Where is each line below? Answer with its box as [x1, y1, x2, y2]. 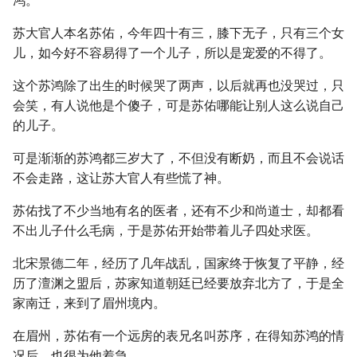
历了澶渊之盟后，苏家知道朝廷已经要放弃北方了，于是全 [13, 276, 344, 291]
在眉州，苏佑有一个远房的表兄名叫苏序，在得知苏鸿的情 [13, 328, 344, 343]
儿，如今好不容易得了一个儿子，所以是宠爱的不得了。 [13, 45, 331, 61]
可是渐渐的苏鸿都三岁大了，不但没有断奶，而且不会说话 [13, 151, 344, 166]
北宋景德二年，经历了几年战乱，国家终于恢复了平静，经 [13, 256, 344, 271]
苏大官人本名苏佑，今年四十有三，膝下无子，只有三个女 [13, 25, 344, 41]
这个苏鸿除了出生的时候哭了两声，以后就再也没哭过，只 [13, 78, 344, 93]
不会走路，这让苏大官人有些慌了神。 [13, 171, 229, 186]
